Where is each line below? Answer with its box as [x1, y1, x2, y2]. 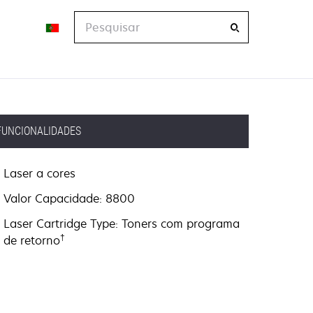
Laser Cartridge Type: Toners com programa [3, 216, 240, 231]
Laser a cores [3, 166, 76, 181]
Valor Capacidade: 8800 [3, 191, 136, 206]
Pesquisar [73, 11, 129, 27]
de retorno [3, 233, 61, 248]
